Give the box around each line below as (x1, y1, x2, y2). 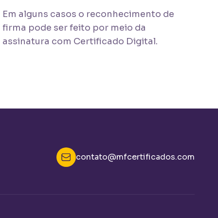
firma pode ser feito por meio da (2, 22, 146, 33)
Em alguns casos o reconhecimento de (2, 9, 175, 19)
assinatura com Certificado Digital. (2, 36, 158, 47)
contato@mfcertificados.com (76, 152, 195, 162)
